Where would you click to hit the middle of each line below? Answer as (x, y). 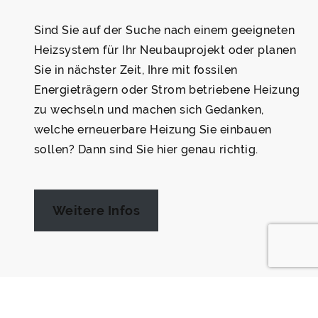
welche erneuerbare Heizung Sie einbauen (153, 130)
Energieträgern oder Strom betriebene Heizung (167, 90)
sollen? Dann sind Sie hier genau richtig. (146, 149)
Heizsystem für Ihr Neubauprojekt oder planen (165, 50)
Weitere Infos (96, 210)
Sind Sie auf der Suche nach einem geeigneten (165, 30)
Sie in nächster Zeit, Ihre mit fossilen (136, 70)
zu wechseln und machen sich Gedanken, (149, 110)
